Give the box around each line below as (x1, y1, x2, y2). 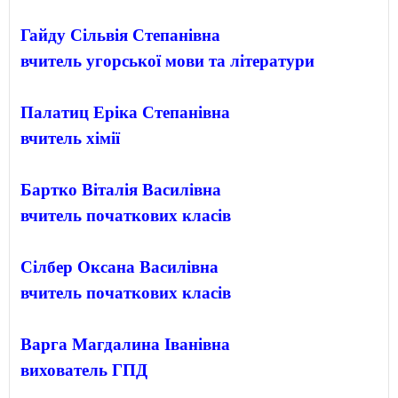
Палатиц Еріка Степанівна (20, 102, 230, 122)
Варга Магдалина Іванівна (20, 334, 230, 354)
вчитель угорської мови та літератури (20, 51, 314, 70)
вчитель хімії (20, 128, 120, 147)
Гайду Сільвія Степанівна (20, 25, 220, 44)
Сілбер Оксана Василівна (20, 257, 219, 276)
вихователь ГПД (20, 360, 147, 379)
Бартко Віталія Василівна (20, 179, 221, 199)
